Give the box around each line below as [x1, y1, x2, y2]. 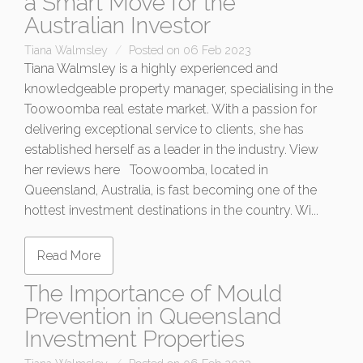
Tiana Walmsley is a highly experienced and [24, 61, 278, 77]
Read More [37, 248, 100, 264]
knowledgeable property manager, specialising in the [24, 81, 333, 97]
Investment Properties [24, 326, 245, 353]
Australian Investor [24, 12, 211, 40]
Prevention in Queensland [24, 303, 281, 331]
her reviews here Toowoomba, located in [24, 162, 268, 178]
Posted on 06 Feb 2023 [129, 43, 251, 58]
